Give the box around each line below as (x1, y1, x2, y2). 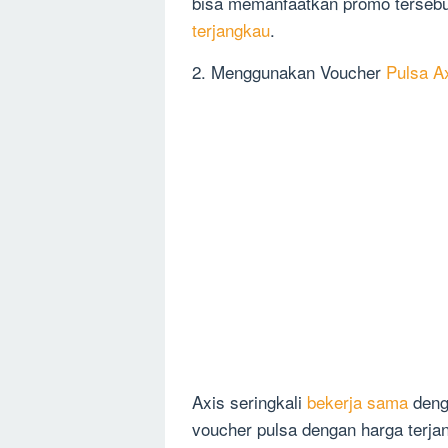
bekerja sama (307, 389, 408, 415)
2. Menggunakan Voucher (192, 59, 386, 85)
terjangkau (192, 17, 270, 43)
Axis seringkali (192, 389, 307, 415)
